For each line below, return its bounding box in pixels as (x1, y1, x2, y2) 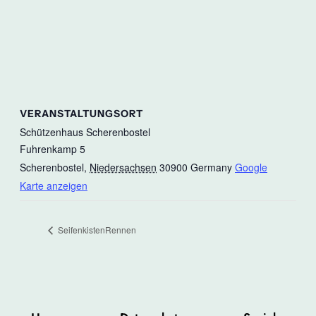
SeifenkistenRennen (56, 224, 136, 236)
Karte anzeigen (20, 178, 87, 193)
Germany (190, 159, 232, 174)
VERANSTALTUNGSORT (20, 107, 143, 120)
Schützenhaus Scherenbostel (20, 124, 150, 139)
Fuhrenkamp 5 (20, 141, 85, 156)
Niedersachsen (90, 159, 157, 174)
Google (235, 159, 267, 174)
